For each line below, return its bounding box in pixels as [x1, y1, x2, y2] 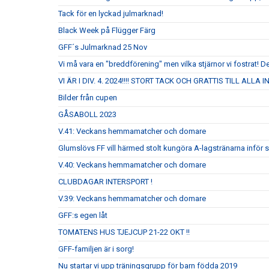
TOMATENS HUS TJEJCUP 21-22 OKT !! [58, 228, 190, 237]
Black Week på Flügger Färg [58, 26, 156, 35]
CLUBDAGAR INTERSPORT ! [58, 177, 153, 186]
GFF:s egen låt [58, 211, 107, 220]
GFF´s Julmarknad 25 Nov [58, 43, 147, 52]
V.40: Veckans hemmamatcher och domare [58, 160, 206, 169]
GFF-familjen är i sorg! [58, 244, 136, 253]
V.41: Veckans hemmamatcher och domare [58, 127, 206, 136]
